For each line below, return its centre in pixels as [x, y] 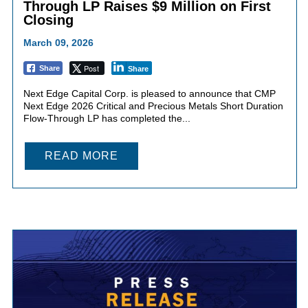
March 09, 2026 [58, 43]
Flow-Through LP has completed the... [107, 119]
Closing [48, 20]
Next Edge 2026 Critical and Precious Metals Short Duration [153, 106]
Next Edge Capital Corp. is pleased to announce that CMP [149, 94]
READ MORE [81, 156]
